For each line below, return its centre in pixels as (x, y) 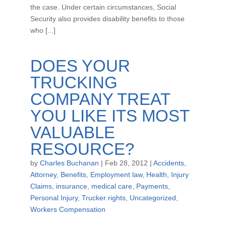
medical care (111, 186)
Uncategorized (153, 198)
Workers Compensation (68, 209)
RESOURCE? (82, 149)
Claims (41, 186)
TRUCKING (74, 82)
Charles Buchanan (69, 163)
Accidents (168, 163)
